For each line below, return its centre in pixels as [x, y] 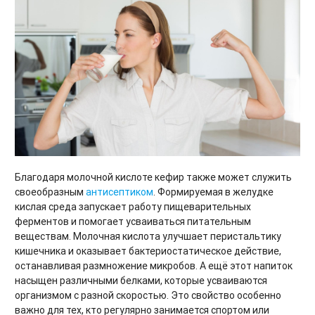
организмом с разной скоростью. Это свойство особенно [148, 295]
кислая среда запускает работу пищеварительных [133, 206]
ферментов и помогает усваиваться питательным [133, 221]
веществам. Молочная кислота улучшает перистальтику [148, 236]
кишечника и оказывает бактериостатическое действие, [148, 251]
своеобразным [50, 192]
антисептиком [120, 192]
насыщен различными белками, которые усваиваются [141, 280]
